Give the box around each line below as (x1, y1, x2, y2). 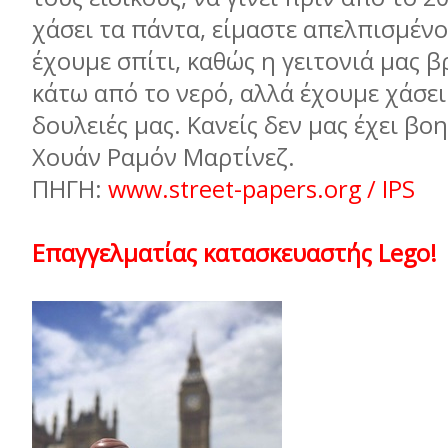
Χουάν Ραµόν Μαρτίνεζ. (32, 141, 295, 173)
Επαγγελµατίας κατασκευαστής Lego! (32, 237, 437, 269)
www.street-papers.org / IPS (102, 173, 415, 205)
